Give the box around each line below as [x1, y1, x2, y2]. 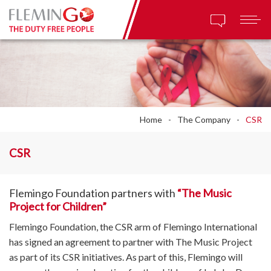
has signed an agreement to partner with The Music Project [9, 235, 252, 247]
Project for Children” [9, 199, 106, 213]
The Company [177, 114, 230, 125]
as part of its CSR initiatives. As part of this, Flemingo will [9, 250, 243, 263]
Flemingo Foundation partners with [9, 186, 175, 200]
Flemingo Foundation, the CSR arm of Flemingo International [9, 220, 257, 232]
